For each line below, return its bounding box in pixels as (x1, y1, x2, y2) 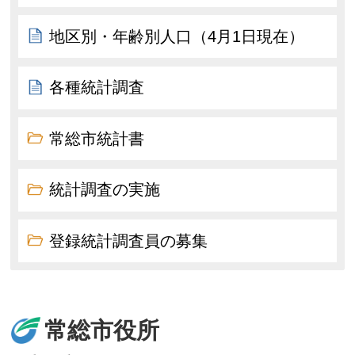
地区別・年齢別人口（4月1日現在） (49, 27, 305, 45)
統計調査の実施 (49, 181, 161, 199)
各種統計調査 (49, 78, 145, 97)
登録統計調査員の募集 (49, 231, 208, 250)
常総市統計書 (49, 129, 145, 147)
